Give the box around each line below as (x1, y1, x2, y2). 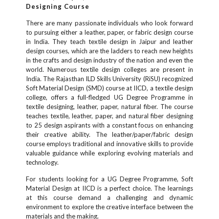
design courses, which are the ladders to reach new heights (26, 47, 193, 55)
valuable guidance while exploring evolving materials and (26, 149, 193, 157)
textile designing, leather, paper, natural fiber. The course (26, 103, 193, 110)
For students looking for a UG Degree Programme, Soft (26, 175, 193, 183)
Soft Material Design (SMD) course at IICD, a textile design (26, 84, 193, 92)
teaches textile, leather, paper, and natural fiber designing (26, 112, 193, 120)
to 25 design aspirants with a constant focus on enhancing (26, 121, 193, 129)
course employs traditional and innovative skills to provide (26, 140, 193, 148)
